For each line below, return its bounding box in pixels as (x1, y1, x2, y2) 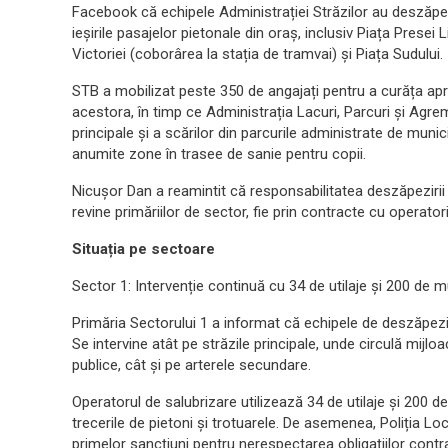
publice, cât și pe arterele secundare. (72, 356, 311, 374)
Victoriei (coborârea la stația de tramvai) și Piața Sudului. (72, 45, 443, 63)
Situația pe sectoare (72, 240, 215, 258)
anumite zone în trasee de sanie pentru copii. (72, 145, 366, 163)
